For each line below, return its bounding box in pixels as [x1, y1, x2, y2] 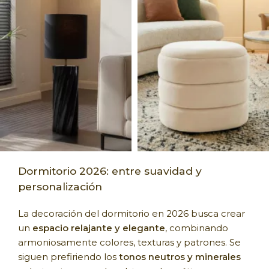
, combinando [165, 222, 228, 234]
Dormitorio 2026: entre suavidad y [18, 164, 202, 177]
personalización [18, 180, 102, 193]
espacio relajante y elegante [32, 222, 165, 234]
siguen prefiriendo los [18, 250, 119, 262]
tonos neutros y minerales [119, 250, 241, 262]
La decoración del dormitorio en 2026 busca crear [18, 207, 245, 219]
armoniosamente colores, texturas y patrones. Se [18, 236, 241, 248]
